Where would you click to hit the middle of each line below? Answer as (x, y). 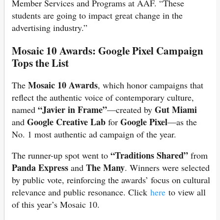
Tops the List (40, 62)
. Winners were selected (167, 167)
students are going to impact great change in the (97, 15)
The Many (105, 167)
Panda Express (40, 167)
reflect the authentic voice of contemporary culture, (103, 97)
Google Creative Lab (66, 122)
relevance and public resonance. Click (81, 192)
